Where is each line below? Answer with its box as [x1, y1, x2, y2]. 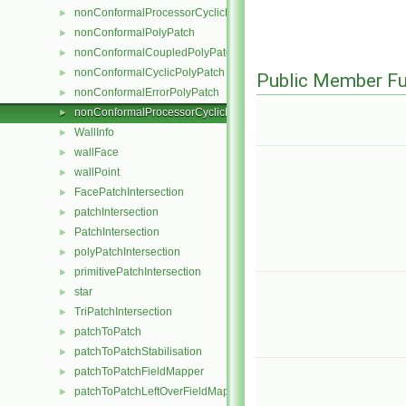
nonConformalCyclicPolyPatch [74, 66, 225, 79]
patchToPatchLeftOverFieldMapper [74, 385, 246, 398]
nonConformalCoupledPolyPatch [74, 46, 237, 59]
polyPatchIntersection [74, 246, 180, 258]
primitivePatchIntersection [74, 266, 201, 278]
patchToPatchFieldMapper [74, 365, 204, 378]
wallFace [74, 146, 119, 159]
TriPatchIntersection [74, 305, 172, 318]
